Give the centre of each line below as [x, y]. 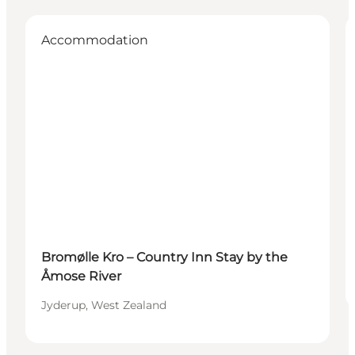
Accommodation [95, 40]
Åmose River [81, 276]
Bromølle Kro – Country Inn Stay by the [164, 257]
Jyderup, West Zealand [104, 305]
